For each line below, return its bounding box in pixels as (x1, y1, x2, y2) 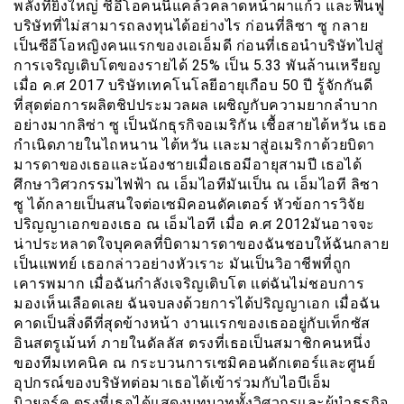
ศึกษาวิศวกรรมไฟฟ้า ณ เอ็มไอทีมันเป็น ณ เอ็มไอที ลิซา (14, 175, 379, 193)
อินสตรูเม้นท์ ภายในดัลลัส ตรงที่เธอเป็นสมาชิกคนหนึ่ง (14, 334, 371, 352)
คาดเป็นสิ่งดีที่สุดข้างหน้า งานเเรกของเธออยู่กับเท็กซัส (14, 314, 371, 332)
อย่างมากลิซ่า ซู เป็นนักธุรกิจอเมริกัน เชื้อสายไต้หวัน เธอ (14, 115, 387, 133)
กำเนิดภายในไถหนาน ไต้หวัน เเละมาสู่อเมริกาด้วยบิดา (14, 135, 375, 153)
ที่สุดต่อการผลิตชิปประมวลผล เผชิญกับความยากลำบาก (14, 96, 379, 114)
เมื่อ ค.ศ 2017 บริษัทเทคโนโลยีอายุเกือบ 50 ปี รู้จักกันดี (14, 76, 372, 94)
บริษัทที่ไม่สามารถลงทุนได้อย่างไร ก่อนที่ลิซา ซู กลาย (14, 16, 368, 34)
